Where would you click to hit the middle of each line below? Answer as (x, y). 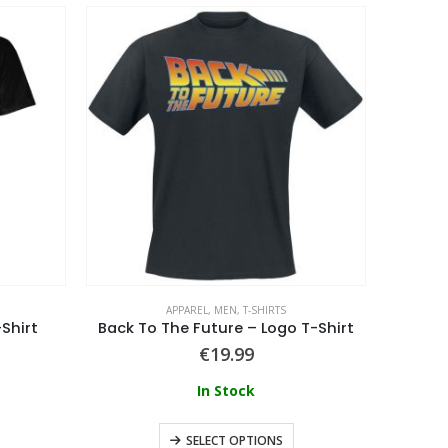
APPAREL (187, 309)
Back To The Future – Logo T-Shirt (226, 327)
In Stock (226, 390)
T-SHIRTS (264, 309)
